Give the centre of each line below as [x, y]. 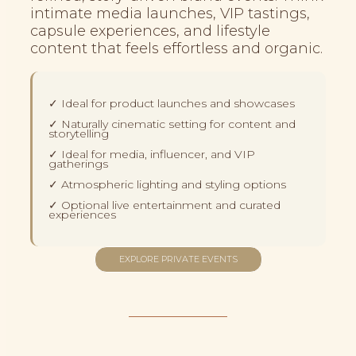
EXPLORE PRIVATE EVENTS [178, 259]
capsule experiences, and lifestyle [150, 31]
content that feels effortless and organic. [176, 48]
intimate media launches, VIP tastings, [170, 13]
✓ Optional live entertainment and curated [164, 205]
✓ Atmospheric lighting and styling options [167, 184]
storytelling [79, 133]
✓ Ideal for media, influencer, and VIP [152, 154]
